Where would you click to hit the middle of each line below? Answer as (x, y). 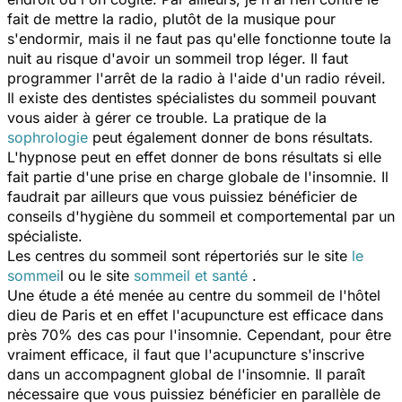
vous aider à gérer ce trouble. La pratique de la (167, 117)
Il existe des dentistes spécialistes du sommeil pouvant (192, 97)
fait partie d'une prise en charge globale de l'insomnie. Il (198, 176)
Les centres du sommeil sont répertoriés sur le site (179, 255)
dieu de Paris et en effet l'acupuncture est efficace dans (195, 315)
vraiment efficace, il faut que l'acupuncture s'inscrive (186, 354)
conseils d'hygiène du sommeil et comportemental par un (201, 216)
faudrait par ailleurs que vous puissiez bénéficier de (182, 196)
